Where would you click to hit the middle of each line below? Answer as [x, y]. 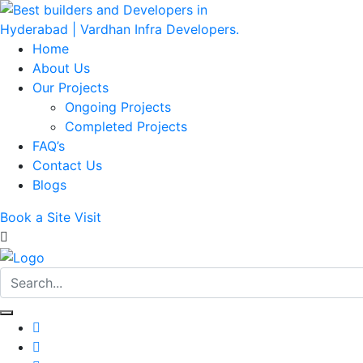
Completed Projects [126, 126]
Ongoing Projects [118, 107]
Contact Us [67, 165]
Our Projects [70, 88]
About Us [61, 68]
